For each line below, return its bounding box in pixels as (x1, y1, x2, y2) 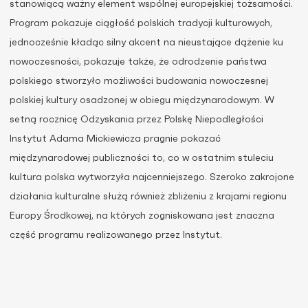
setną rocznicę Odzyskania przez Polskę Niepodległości (10, 115, 263, 124)
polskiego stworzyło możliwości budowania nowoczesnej (10, 76, 268, 86)
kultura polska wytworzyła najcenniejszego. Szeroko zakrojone (10, 173, 294, 182)
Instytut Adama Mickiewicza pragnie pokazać (10, 134, 221, 144)
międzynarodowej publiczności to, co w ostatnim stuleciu (10, 153, 274, 163)
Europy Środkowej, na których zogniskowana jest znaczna (10, 211, 274, 221)
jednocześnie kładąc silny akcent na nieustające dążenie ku (10, 38, 283, 47)
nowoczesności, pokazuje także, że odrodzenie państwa (10, 57, 267, 67)
